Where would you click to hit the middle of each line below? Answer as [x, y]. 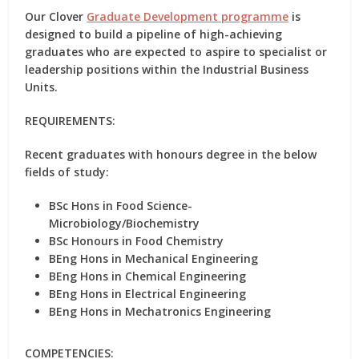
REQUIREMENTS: [71, 121]
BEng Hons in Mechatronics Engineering [160, 311]
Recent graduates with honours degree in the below [171, 154]
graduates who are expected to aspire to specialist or [176, 52]
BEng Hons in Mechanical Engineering [154, 258]
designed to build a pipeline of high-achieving [154, 34]
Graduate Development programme [188, 16]
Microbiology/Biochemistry [125, 223]
